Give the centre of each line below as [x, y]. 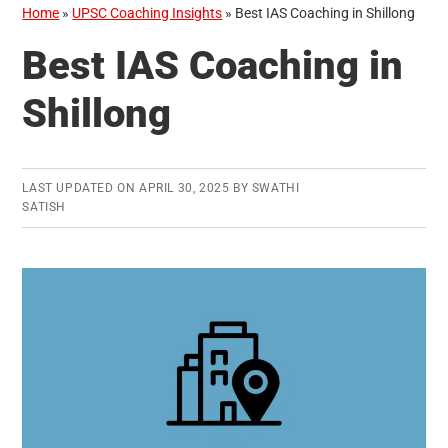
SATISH [44, 207]
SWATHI [275, 188]
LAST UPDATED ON [80, 188]
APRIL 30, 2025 [184, 188]
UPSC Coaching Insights [147, 13]
